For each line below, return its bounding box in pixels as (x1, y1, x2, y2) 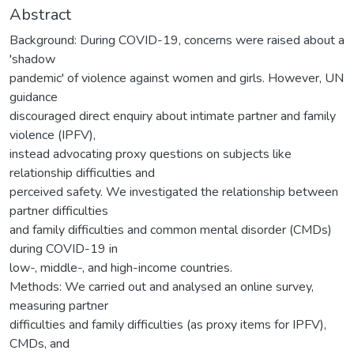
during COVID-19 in (9, 239, 118, 258)
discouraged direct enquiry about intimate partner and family (9, 107, 336, 125)
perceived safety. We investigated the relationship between (9, 183, 338, 201)
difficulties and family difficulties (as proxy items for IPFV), (9, 315, 326, 333)
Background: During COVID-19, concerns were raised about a (9, 31, 345, 49)
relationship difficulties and (9, 164, 155, 182)
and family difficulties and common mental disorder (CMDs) (9, 220, 332, 239)
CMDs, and (9, 334, 70, 352)
